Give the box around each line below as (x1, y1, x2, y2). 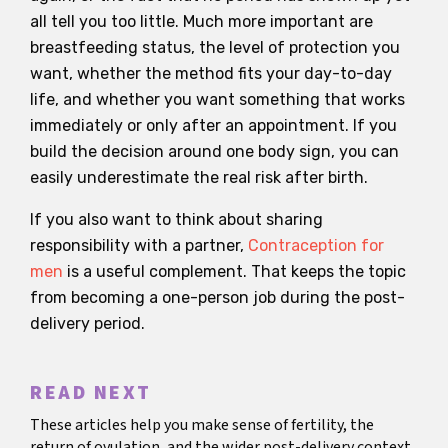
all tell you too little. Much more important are (30, 11, 373, 31)
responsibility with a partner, (30, 235, 248, 255)
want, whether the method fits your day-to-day (30, 63, 392, 83)
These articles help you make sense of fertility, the (30, 414, 374, 437)
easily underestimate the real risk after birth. (30, 167, 368, 187)
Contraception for (248, 235, 384, 255)
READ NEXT (30, 379, 152, 408)
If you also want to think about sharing (30, 209, 323, 229)
